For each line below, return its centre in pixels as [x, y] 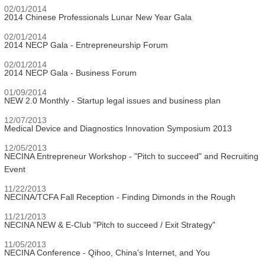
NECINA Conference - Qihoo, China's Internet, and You [107, 253]
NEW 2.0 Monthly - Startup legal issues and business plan [112, 101]
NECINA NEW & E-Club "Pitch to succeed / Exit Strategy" [110, 225]
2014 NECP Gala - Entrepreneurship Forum [86, 45]
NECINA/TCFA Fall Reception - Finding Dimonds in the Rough [120, 197]
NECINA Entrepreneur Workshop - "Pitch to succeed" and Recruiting [131, 156]
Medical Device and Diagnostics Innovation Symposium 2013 [118, 128]
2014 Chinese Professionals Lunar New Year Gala [98, 17]
